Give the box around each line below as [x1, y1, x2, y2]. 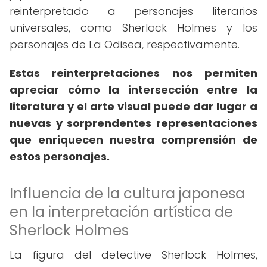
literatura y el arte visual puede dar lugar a [10, 99, 257, 114]
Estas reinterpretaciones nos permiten [10, 66, 257, 80]
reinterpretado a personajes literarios [10, 4, 257, 18]
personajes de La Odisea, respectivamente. [10, 37, 240, 52]
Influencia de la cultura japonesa [10, 184, 245, 203]
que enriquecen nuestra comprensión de [10, 132, 257, 147]
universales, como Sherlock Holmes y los [10, 20, 257, 35]
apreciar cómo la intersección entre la [10, 82, 257, 97]
